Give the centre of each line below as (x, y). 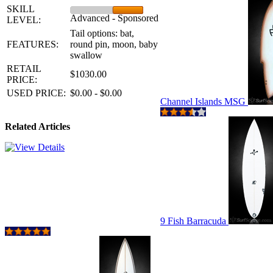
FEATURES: (33, 44)
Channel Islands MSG (204, 101)
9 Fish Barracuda (194, 221)
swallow (86, 55)
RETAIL (24, 69)
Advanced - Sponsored (114, 18)
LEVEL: (24, 20)
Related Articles (37, 126)
